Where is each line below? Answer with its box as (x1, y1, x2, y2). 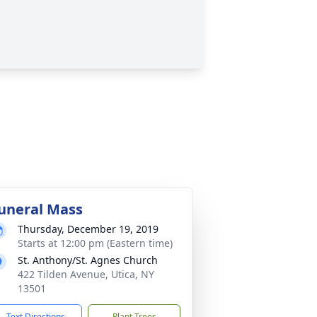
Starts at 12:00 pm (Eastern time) (18, 236, 173, 250)
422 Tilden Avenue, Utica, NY (18, 267, 154, 281)
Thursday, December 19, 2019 (18, 222, 158, 236)
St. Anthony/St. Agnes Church (18, 253, 158, 267)
